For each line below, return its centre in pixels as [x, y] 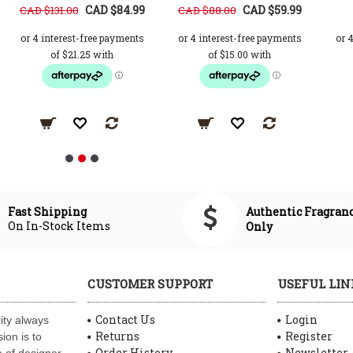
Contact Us [125, 319]
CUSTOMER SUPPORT [150, 283]
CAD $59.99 [272, 9]
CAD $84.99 [115, 9]
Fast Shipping [49, 212]
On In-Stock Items [59, 226]
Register [309, 336]
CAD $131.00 [49, 10]
